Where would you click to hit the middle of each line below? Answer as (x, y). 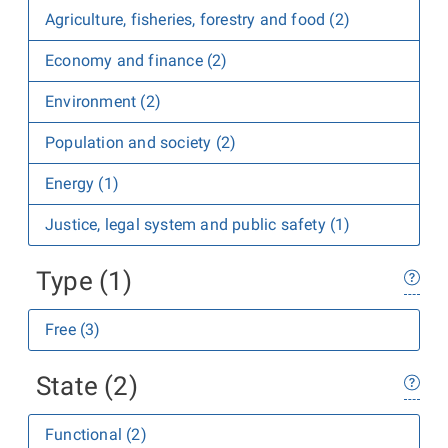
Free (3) (73, 329)
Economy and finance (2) (136, 60)
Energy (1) (82, 183)
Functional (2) (96, 434)
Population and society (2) (141, 142)
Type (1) (84, 281)
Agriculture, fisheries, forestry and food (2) (197, 19)
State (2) (87, 386)
